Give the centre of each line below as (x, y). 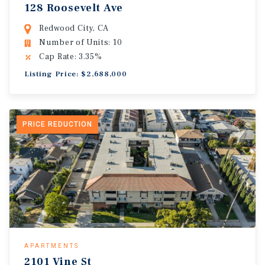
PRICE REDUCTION (57, 124)
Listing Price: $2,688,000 (76, 74)
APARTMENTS (52, 246)
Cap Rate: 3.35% (71, 57)
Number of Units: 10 (81, 43)
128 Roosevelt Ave (74, 8)
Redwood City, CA (74, 28)
